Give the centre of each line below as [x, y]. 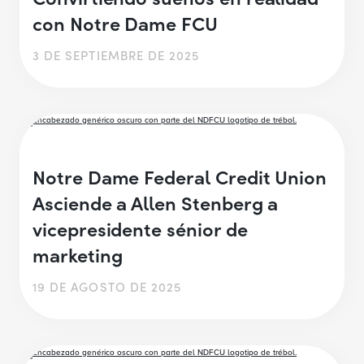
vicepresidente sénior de [140, 228]
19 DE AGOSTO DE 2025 [107, 287]
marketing [82, 254]
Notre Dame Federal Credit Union [180, 176]
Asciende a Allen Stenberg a [156, 202]
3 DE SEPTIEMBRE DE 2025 [116, 54]
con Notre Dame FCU [125, 22]
